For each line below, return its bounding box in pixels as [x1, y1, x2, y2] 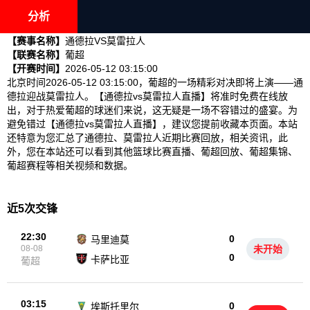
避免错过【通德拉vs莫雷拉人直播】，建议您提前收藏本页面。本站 [7, 118, 298, 129]
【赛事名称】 [7, 35, 65, 46]
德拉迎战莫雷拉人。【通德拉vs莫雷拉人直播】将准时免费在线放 [7, 91, 288, 102]
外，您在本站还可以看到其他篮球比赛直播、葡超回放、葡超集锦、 [7, 146, 298, 157]
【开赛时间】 [7, 63, 65, 74]
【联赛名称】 [7, 49, 65, 60]
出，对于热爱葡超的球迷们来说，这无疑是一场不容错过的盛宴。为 [7, 104, 298, 116]
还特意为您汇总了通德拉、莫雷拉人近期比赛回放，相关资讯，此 [7, 132, 288, 143]
